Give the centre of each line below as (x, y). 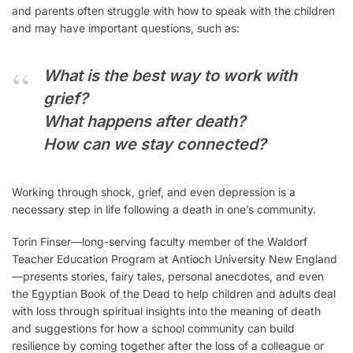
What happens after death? (145, 121)
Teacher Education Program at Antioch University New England (175, 259)
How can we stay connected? (155, 144)
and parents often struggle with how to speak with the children (173, 10)
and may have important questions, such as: (126, 28)
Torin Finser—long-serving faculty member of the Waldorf (160, 242)
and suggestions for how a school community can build (153, 329)
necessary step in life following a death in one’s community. (164, 209)
